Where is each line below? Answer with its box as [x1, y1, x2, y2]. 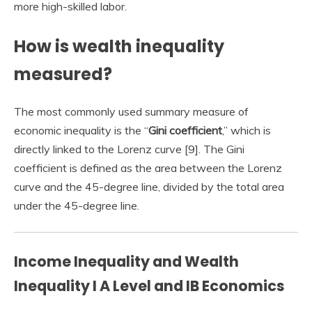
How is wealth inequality [14, 35, 224, 58]
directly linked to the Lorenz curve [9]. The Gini [14, 142, 244, 157]
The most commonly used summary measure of [14, 104, 249, 119]
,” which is [222, 123, 271, 138]
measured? [14, 63, 112, 86]
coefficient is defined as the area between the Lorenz [14, 161, 282, 175]
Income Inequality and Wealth [14, 251, 239, 272]
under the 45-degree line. [14, 198, 139, 213]
